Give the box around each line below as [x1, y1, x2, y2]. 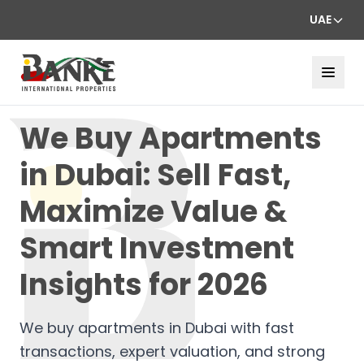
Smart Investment [19, 227, 294, 269]
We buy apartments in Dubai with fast [19, 317, 294, 338]
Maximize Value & [19, 190, 288, 232]
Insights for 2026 [19, 263, 268, 305]
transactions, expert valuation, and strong [19, 340, 325, 362]
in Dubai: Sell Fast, [19, 154, 291, 196]
